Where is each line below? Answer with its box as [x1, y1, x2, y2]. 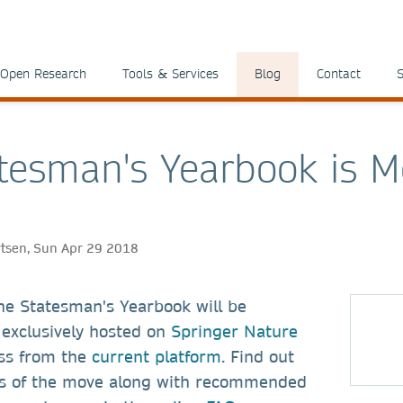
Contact [317, 66, 361, 82]
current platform [92, 345, 221, 367]
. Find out [221, 345, 294, 367]
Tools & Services [122, 66, 219, 82]
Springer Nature [171, 320, 298, 342]
